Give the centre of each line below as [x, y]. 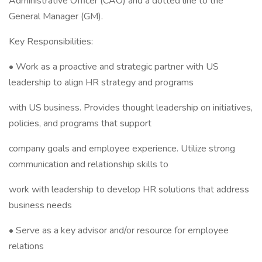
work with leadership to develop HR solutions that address [129, 189]
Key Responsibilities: [51, 42]
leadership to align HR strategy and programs [101, 82]
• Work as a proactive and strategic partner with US [114, 67]
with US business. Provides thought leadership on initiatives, [131, 108]
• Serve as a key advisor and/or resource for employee [119, 230]
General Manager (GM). [56, 16]
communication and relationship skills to [89, 164]
